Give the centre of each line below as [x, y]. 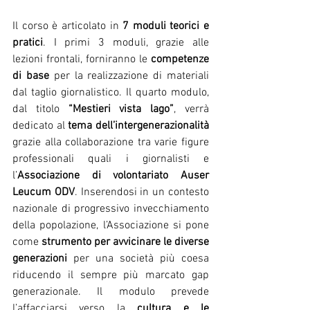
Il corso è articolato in [68, 26]
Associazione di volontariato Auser [113, 176]
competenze [180, 60]
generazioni [43, 259]
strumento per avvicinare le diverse [125, 242]
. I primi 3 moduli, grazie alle [126, 43]
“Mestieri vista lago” [121, 109]
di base [31, 76]
